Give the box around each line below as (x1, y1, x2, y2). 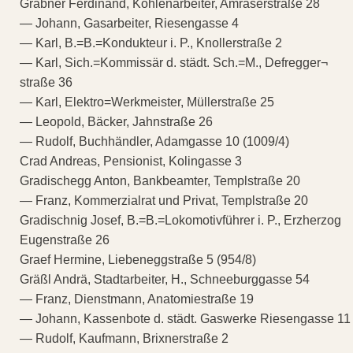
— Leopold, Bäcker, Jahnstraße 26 (20, 115, 213, 129)
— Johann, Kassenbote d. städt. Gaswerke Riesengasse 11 (20, 312, 351, 326)
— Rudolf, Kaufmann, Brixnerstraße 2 (20, 332, 229, 346)
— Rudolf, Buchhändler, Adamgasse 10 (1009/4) (20, 135, 289, 149)
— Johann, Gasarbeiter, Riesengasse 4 (20, 17, 239, 31)
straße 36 (20, 76, 72, 90)
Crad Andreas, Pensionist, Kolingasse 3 (20, 154, 242, 169)
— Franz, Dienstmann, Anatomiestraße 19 (20, 292, 254, 307)
